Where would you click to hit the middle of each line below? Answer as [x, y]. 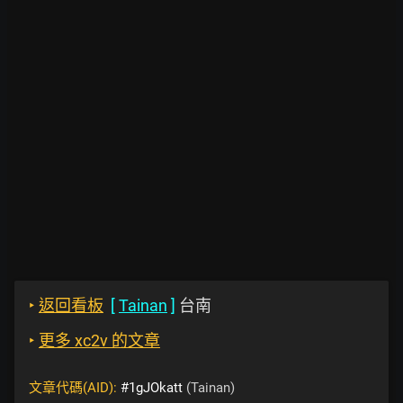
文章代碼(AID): [75, 388]
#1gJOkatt [152, 388]
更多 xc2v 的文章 [99, 340]
